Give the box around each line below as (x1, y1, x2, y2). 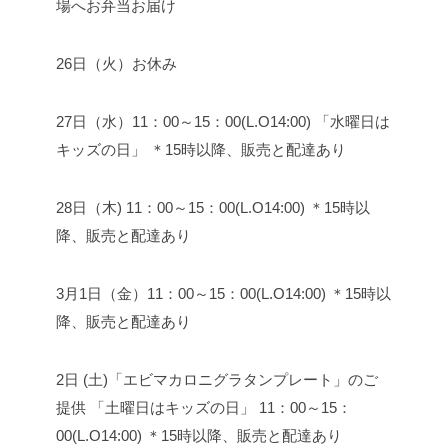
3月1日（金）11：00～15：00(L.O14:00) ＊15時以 (56, 285, 391, 303)
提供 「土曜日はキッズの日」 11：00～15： (56, 399, 352, 417)
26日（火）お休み (56, 55, 177, 73)
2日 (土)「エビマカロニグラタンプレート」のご (56, 371, 378, 389)
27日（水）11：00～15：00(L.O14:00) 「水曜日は (56, 113, 390, 131)
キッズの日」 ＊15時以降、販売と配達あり (56, 141, 346, 159)
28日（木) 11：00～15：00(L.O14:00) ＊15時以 (56, 199, 370, 217)
